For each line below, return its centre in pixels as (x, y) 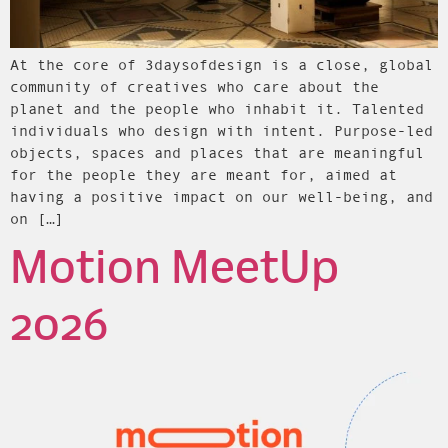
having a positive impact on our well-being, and (221, 196)
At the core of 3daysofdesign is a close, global (221, 64)
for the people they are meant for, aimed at (203, 174)
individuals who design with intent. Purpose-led (221, 130)
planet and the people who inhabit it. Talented (217, 108)
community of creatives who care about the (194, 86)
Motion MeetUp (174, 269)
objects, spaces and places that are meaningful (217, 152)
